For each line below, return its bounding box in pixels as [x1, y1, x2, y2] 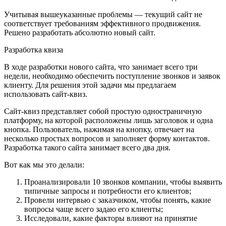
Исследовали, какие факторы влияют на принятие [24, 213, 197, 222]
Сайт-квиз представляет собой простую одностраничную [4, 106, 202, 116]
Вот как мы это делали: [4, 160, 84, 169]
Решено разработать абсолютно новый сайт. [4, 28, 155, 37]
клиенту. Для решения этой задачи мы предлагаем [4, 80, 176, 89]
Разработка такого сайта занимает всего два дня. [4, 143, 171, 152]
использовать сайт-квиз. [4, 89, 87, 98]
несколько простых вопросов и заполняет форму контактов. [4, 134, 210, 143]
